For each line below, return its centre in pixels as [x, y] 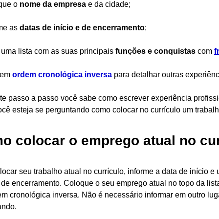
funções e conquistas [155, 51]
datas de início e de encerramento [82, 28]
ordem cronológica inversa [62, 75]
